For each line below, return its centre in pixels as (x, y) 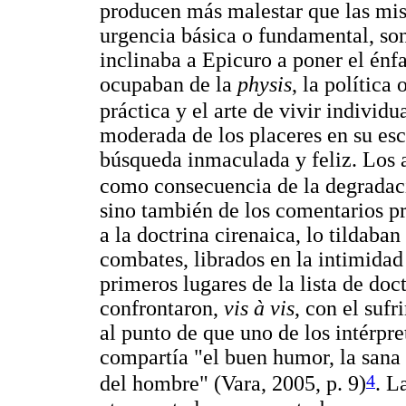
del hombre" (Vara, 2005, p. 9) (233, 384)
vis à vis (259, 309)
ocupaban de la (169, 85)
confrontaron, (162, 309)
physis (265, 85)
